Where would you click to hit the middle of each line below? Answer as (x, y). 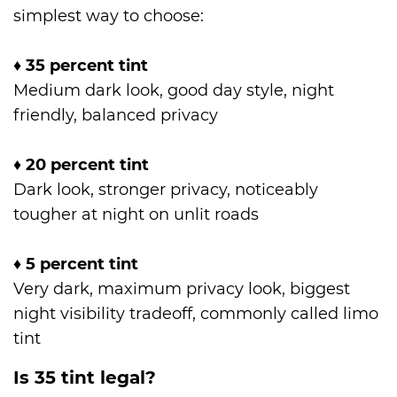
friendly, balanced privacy (116, 116)
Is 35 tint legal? (85, 378)
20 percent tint (87, 165)
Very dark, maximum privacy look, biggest (182, 289)
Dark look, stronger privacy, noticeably (166, 190)
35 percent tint (87, 66)
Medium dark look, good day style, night (174, 91)
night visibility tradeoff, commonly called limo (196, 314)
